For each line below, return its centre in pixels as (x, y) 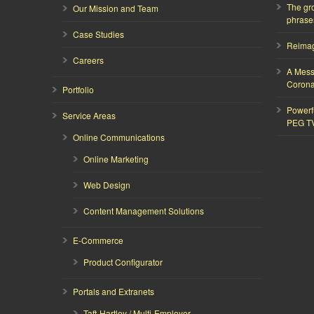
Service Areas (89, 115)
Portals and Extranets (114, 291)
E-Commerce (98, 240)
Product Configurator (123, 261)
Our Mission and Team (116, 8)
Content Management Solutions (144, 210)
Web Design (107, 184)
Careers (88, 60)
